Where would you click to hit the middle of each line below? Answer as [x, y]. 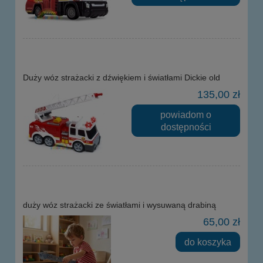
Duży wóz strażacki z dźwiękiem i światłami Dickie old [122, 77]
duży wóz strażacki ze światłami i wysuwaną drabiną [119, 205]
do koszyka [208, 242]
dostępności [186, 127]
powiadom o [186, 114]
